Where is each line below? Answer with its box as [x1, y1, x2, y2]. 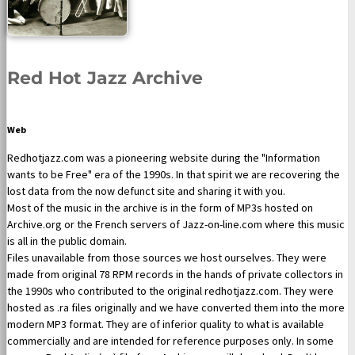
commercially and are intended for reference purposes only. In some [7, 334, 334, 349]
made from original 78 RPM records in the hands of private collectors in [7, 267, 343, 282]
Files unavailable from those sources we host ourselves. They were [7, 250, 326, 265]
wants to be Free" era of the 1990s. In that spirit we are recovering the [7, 167, 340, 182]
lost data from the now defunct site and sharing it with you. [7, 184, 285, 199]
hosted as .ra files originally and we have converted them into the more [7, 300, 345, 315]
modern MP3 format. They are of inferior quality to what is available [7, 317, 324, 332]
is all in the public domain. [7, 234, 127, 249]
